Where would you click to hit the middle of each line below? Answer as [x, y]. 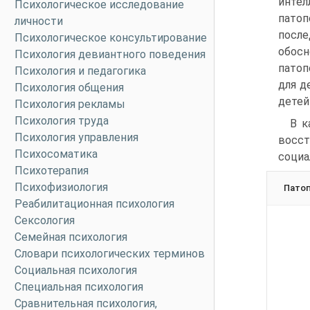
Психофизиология [61, 187]
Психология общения [69, 88]
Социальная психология [76, 270]
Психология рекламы [70, 104]
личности [39, 21]
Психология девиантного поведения [110, 54]
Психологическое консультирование [111, 38]
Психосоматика [56, 154]
